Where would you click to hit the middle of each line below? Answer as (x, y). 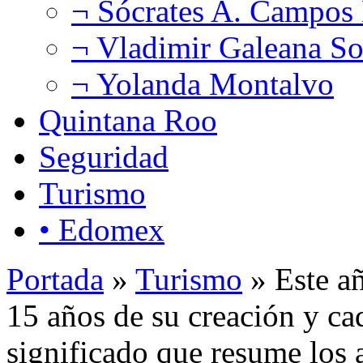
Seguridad (104, 156)
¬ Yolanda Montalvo (203, 83)
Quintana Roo (128, 120)
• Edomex (102, 229)
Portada (55, 279)
